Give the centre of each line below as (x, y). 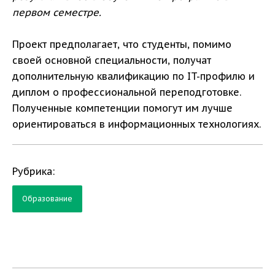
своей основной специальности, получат (112, 60)
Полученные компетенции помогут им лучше (122, 108)
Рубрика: (33, 171)
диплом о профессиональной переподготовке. (127, 92)
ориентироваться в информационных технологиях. (137, 124)
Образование (47, 198)
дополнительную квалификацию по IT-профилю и (134, 76)
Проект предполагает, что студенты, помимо (122, 44)
